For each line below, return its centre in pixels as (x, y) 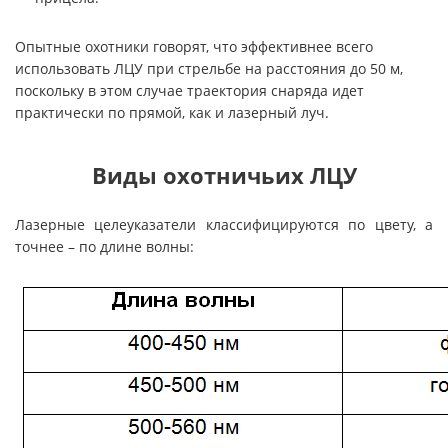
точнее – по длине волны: (104, 246)
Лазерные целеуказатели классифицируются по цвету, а (224, 224)
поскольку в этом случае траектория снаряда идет (189, 90)
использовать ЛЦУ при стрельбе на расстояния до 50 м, (209, 68)
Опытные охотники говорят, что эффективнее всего (194, 46)
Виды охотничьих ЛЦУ (224, 175)
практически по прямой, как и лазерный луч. (172, 112)
